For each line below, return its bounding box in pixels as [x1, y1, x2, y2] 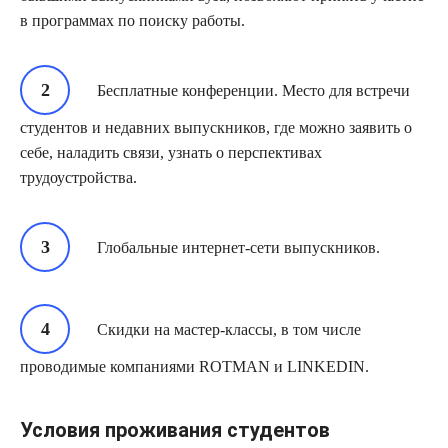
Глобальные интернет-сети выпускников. [97, 239, 380, 257]
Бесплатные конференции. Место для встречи [97, 82, 410, 100]
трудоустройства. [20, 169, 137, 187]
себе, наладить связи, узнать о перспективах [20, 144, 322, 162]
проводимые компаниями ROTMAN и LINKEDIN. [20, 358, 369, 376]
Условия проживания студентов [20, 418, 330, 443]
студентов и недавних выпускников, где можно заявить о [20, 119, 412, 137]
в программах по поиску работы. [20, 12, 245, 30]
